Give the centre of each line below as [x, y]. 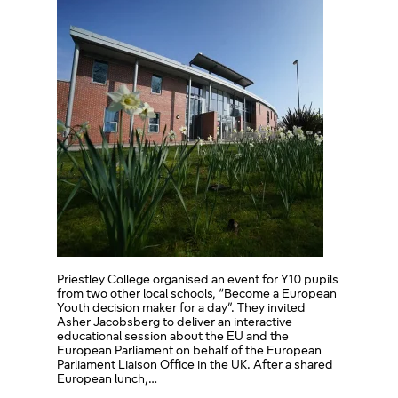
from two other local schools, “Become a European [197, 294]
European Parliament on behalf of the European [189, 351]
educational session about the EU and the [173, 337]
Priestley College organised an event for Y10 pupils [198, 280]
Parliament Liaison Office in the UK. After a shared [195, 365]
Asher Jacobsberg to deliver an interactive [175, 322]
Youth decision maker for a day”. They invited [181, 308]
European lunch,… [107, 379]
